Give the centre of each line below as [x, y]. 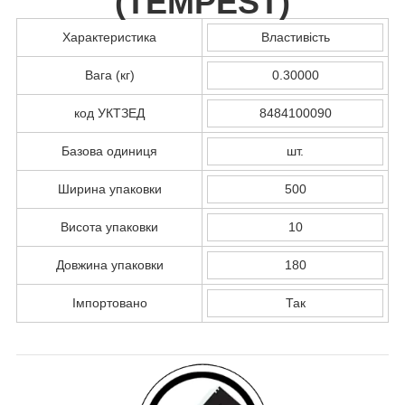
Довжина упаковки [109, 264]
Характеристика [109, 37]
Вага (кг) [109, 75]
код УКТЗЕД [109, 113]
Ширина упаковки [109, 188]
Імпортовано [109, 302]
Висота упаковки [109, 226]
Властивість [295, 37]
